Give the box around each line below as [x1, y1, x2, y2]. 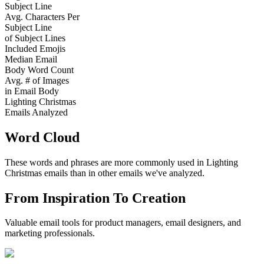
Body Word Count [5, 64, 74, 75]
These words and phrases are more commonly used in [5, 157, 206, 167]
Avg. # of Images [5, 75, 69, 85]
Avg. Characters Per [5, 11, 80, 22]
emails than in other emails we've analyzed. [42, 167, 204, 178]
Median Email [5, 54, 57, 64]
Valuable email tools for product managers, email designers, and [5, 217, 241, 228]
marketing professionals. [5, 228, 95, 239]
